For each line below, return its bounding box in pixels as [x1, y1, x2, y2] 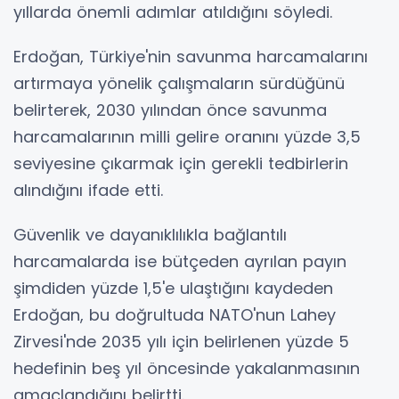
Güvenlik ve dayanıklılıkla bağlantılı [13, 224, 287, 247]
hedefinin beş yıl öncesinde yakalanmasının [13, 357, 360, 380]
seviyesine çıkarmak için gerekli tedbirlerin [13, 152, 348, 175]
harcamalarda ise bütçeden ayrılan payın [13, 250, 346, 273]
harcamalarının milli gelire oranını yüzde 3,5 [13, 126, 361, 149]
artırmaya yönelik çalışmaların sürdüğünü [13, 72, 345, 95]
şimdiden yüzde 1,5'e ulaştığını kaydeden [13, 277, 333, 300]
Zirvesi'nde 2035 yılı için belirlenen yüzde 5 [13, 330, 349, 354]
